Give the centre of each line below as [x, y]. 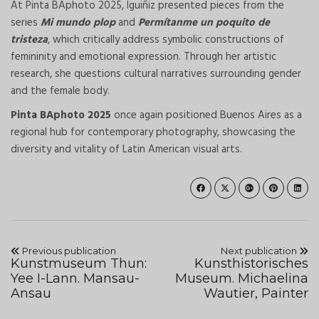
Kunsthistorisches [251, 264]
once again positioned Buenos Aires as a [206, 116]
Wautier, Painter [256, 294]
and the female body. [60, 91]
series [26, 23]
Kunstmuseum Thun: [79, 264]
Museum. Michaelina [242, 279]
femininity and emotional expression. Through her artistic [143, 57]
